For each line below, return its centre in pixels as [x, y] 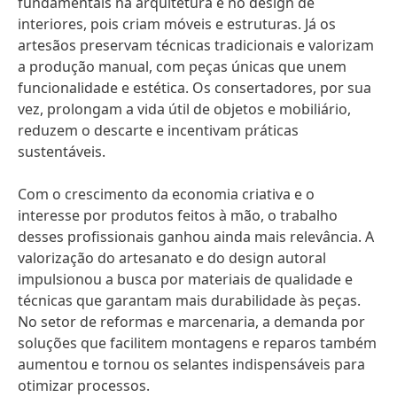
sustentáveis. [62, 152]
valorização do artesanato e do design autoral [172, 258]
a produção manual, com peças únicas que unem [182, 66]
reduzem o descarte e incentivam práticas [158, 130]
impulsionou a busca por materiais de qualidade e [185, 279]
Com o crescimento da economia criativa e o [166, 194]
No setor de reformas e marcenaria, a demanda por [191, 322]
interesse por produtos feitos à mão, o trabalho [178, 215]
